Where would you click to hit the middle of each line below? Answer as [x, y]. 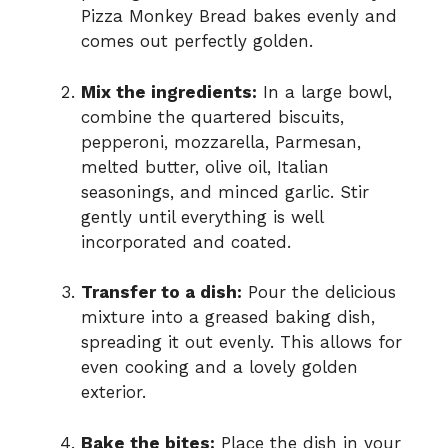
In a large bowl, [324, 91]
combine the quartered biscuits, [212, 116]
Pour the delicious [319, 292]
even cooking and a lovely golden [219, 367]
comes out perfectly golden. [197, 41]
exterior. [113, 392]
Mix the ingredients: [169, 91]
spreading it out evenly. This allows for [241, 342]
